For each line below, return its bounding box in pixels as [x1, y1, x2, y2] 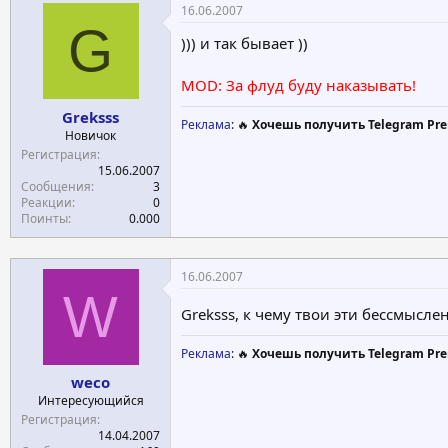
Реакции [21, 193, 72, 211]
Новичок [65, 126, 116, 144]
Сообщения [21, 177, 91, 195]
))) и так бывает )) [181, 33, 308, 53]
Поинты [21, 209, 68, 227]
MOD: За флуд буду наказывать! [181, 75, 416, 95]
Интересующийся [37, 392, 144, 409]
